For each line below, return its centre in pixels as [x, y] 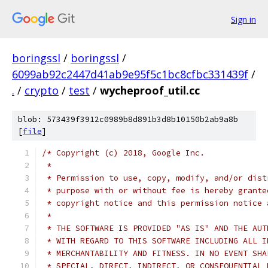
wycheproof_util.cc [150, 90]
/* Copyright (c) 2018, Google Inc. [123, 153]
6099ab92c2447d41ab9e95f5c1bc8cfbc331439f [130, 74]
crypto [42, 90]
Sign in [243, 19]
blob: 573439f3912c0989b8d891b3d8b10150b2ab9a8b [128, 119]
